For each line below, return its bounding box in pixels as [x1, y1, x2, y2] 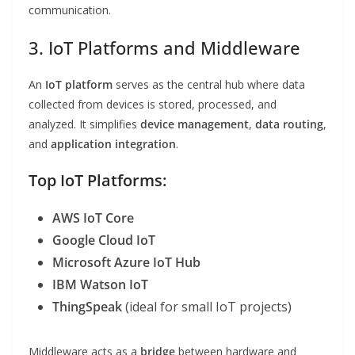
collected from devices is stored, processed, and [29, 97, 277, 113]
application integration [51, 136, 176, 152]
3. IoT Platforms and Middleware [29, 36, 300, 60]
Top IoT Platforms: [29, 170, 166, 192]
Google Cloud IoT [52, 231, 155, 250]
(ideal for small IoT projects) [122, 298, 292, 316]
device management [140, 116, 249, 132]
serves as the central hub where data [113, 77, 305, 93]
